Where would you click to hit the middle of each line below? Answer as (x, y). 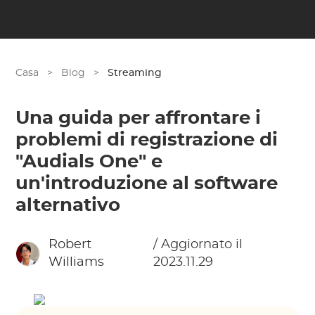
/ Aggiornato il (198, 245)
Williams (76, 262)
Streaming (135, 73)
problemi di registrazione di (147, 140)
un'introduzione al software (147, 184)
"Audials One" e (89, 162)
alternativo (68, 205)
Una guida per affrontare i (139, 118)
